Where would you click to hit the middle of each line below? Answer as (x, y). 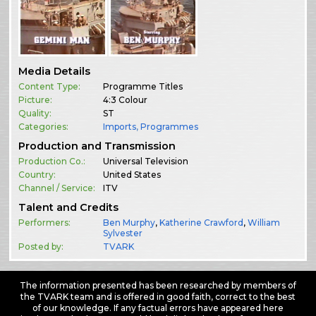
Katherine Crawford (202, 223)
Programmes (170, 127)
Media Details (55, 72)
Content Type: (50, 87)
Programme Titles (143, 87)
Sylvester (123, 233)
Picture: (36, 100)
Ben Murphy (129, 223)
